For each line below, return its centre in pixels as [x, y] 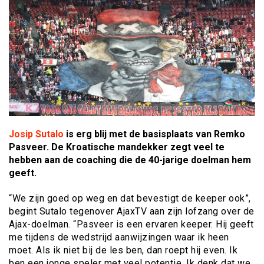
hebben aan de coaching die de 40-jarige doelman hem [130, 160]
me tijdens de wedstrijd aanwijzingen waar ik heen [119, 237]
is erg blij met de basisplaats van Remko [154, 134]
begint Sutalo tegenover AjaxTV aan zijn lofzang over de [132, 211]
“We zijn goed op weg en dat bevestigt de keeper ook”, [130, 198]
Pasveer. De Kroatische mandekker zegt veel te [117, 147]
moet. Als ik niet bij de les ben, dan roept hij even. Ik [123, 250]
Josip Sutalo [36, 134]
